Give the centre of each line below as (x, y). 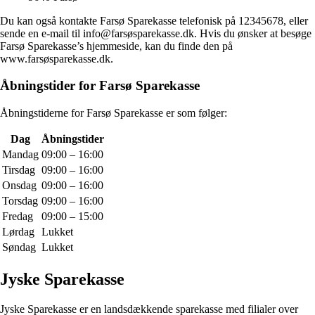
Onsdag (19, 186)
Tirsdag (19, 170)
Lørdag (18, 232)
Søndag (19, 247)
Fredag (18, 217)
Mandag (20, 155)
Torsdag (20, 201)
